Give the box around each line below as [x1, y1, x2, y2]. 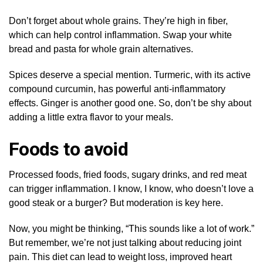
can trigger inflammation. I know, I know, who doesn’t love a [9, 183, 254, 194]
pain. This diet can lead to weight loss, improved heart [9, 251, 232, 262]
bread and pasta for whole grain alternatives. [9, 43, 193, 54]
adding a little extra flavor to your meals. [9, 112, 173, 122]
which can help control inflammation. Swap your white [9, 29, 232, 40]
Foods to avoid [9, 137, 129, 160]
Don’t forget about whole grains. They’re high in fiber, [9, 15, 228, 26]
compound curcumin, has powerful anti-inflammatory [9, 83, 225, 94]
